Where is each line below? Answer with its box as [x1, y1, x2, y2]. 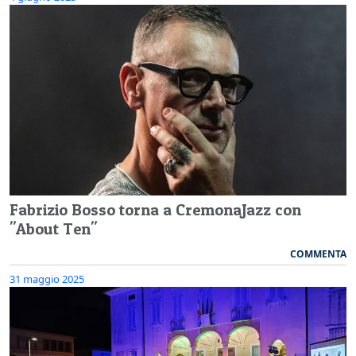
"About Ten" [10, 219, 97, 238]
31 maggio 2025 [10, 271, 84, 286]
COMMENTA [290, 246, 346, 261]
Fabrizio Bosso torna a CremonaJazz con [10, 199, 301, 219]
